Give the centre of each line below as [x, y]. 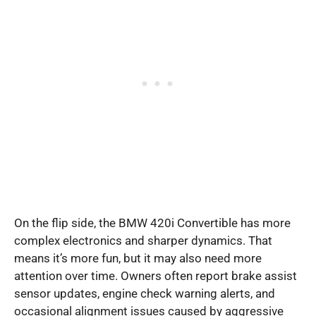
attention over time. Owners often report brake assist [156, 275]
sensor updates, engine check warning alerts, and [145, 293]
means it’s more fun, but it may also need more [138, 258]
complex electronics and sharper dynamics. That [143, 240]
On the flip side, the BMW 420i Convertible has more [152, 223]
